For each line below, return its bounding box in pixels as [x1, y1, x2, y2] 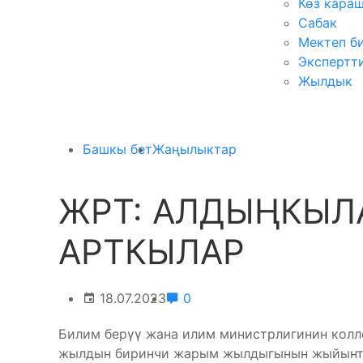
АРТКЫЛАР [58, 231, 245, 272]
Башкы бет [83, 141, 152, 157]
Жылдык [298, 73, 352, 89]
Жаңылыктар [152, 141, 237, 157]
